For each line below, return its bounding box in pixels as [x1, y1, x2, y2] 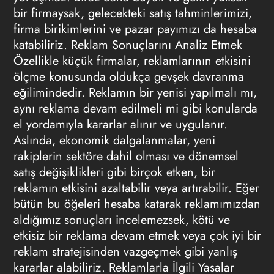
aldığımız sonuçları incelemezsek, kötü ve [13, 211, 230, 229]
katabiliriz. [13, 36, 71, 54]
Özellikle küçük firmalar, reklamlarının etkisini [13, 52, 251, 70]
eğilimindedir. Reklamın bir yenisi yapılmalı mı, [13, 84, 257, 102]
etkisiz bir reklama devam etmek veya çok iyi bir [13, 227, 261, 245]
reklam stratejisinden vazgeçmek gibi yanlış [13, 243, 237, 261]
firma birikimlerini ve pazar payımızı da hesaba [13, 20, 257, 38]
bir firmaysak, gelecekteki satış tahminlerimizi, [13, 4, 252, 22]
